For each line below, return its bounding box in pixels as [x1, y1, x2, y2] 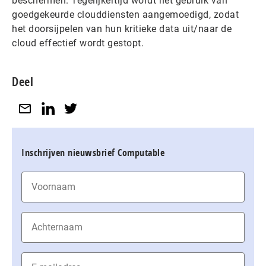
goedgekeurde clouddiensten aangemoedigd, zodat [12, 9, 239, 20]
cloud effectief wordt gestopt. [12, 37, 144, 49]
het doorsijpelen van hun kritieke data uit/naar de [12, 23, 232, 34]
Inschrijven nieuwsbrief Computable [21, 145, 164, 159]
